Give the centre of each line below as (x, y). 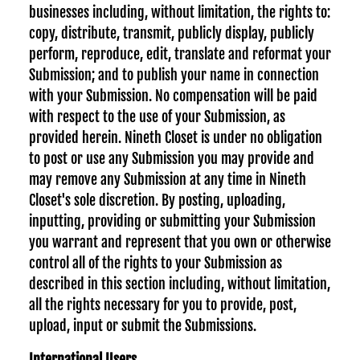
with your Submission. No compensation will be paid (173, 96)
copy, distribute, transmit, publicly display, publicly (172, 33)
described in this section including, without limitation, (180, 284)
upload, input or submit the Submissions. (143, 325)
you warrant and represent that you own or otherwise (180, 242)
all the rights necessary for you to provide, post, (163, 305)
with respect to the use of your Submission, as (157, 117)
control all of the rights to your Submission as (155, 263)
